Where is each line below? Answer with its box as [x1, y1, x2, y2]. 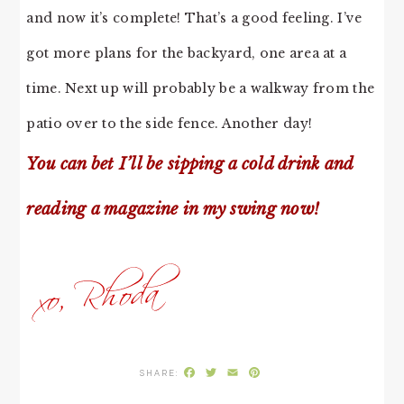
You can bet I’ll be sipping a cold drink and [26, 153, 353, 175]
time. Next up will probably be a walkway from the [26, 80, 375, 97]
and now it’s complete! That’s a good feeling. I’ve [26, 10, 363, 27]
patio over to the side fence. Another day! [26, 115, 313, 133]
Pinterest [261, 363, 335, 381]
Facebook [196, 363, 271, 381]
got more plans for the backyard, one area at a [26, 45, 347, 62]
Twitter [217, 363, 278, 381]
